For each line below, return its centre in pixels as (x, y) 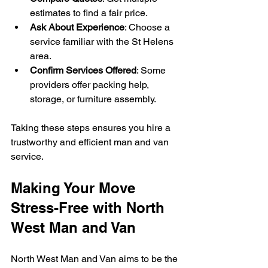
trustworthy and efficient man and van (91, 142)
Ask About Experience (77, 27)
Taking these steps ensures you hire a (92, 127)
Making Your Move (75, 188)
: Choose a (148, 27)
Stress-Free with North (90, 207)
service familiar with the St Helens (103, 41)
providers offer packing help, (91, 84)
